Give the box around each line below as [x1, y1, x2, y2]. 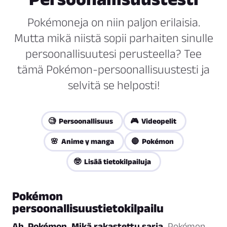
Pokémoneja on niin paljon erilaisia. [27, 15, 200, 29]
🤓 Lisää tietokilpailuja [73, 157, 151, 166]
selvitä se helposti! [67, 78, 160, 92]
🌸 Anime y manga [50, 137, 114, 146]
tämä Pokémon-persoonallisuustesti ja [17, 62, 210, 77]
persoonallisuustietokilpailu [12, 201, 164, 215]
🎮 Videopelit [130, 117, 176, 126]
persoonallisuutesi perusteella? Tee [25, 47, 202, 61]
